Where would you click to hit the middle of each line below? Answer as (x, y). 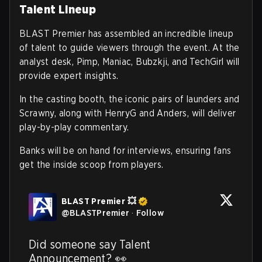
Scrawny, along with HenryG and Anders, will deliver (128, 113)
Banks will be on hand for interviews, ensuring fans (125, 151)
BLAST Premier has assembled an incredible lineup (127, 34)
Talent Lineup (58, 10)
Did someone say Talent (90, 245)
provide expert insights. (69, 76)
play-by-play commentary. (74, 127)
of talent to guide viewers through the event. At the (130, 48)
